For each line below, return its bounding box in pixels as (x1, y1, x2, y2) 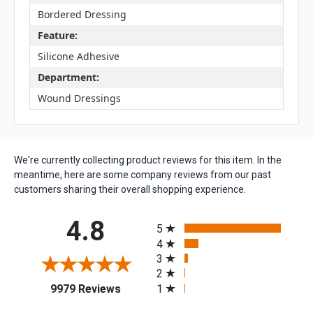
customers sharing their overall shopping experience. (14, 183, 246, 195)
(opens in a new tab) (119, 279, 219, 293)
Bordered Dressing (37, 8, 126, 22)
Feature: (37, 29, 78, 43)
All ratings (156, 210, 205, 224)
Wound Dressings (37, 92, 121, 105)
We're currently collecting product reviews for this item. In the (14, 154, 282, 166)
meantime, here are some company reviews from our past (14, 168, 271, 180)
